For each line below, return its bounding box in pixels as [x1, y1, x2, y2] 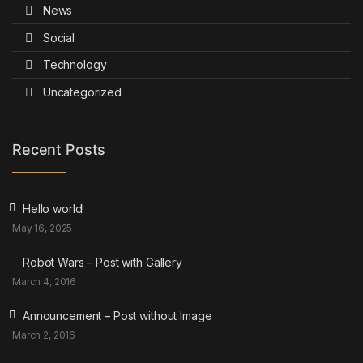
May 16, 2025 [12, 221, 73, 234]
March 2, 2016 [12, 328, 76, 341]
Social [42, 30, 75, 45]
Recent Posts [12, 141, 106, 159]
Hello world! [23, 201, 85, 216]
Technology [42, 58, 107, 72]
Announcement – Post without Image [23, 308, 212, 322]
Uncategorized [42, 85, 122, 100]
